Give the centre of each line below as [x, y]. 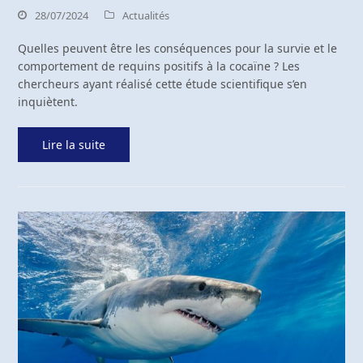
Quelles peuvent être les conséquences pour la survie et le [178, 49]
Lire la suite [74, 145]
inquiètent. [48, 102]
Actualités [146, 16]
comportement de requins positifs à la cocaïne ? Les [159, 66]
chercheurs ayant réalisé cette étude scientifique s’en [163, 84]
